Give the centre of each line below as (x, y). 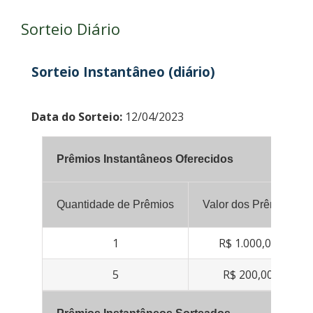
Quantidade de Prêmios (115, 205)
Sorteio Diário (71, 29)
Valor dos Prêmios (248, 205)
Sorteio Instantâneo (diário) (123, 72)
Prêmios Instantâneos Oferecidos (145, 159)
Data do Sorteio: (77, 117)
